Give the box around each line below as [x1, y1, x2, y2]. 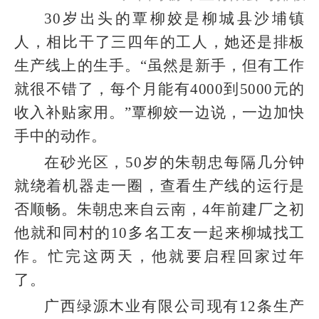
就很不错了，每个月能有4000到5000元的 [14, 80, 305, 98]
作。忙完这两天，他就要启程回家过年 [14, 247, 305, 265]
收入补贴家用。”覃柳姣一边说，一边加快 [14, 103, 305, 121]
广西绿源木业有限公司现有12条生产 [44, 297, 305, 315]
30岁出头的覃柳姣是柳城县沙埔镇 [44, 9, 305, 27]
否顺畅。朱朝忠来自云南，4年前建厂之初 [14, 200, 305, 218]
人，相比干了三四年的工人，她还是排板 [14, 33, 305, 51]
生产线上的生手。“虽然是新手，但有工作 [14, 56, 305, 74]
